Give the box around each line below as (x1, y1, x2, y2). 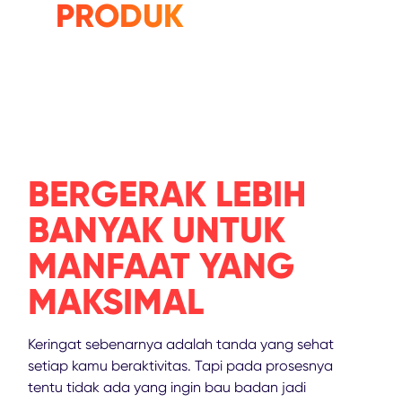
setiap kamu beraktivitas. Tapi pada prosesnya (28, 356, 333, 374)
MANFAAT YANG (28, 242, 294, 288)
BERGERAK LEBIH (28, 170, 306, 216)
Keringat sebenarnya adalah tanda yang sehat (28, 335, 334, 353)
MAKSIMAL (28, 278, 204, 324)
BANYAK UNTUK (28, 206, 285, 252)
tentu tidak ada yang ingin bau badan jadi (28, 378, 306, 396)
